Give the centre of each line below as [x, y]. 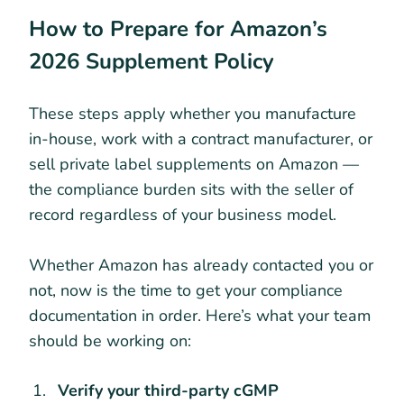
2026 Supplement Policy [151, 61]
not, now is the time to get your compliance [186, 290]
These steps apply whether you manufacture [193, 113]
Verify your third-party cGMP [168, 390]
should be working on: [110, 340]
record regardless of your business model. [183, 214]
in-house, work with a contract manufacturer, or [201, 138]
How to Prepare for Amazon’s [178, 28]
